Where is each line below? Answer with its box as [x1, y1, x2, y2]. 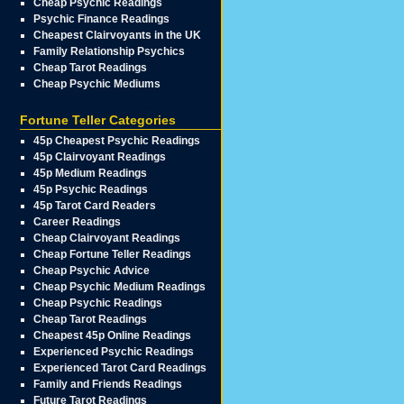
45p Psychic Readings [33, 183, 149, 196]
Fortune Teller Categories [19, 113, 176, 127]
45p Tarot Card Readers [33, 199, 157, 212]
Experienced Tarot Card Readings [33, 362, 207, 374]
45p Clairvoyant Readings [33, 151, 167, 163]
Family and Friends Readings [33, 378, 183, 390]
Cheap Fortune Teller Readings [33, 248, 192, 261]
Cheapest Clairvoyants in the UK [33, 29, 202, 41]
